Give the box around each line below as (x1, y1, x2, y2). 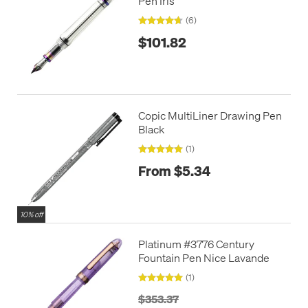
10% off (20, 210, 43, 220)
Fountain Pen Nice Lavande (137, 250, 269, 265)
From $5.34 (137, 161, 210, 179)
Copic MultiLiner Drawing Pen (137, 108, 282, 123)
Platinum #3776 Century (137, 236, 254, 252)
